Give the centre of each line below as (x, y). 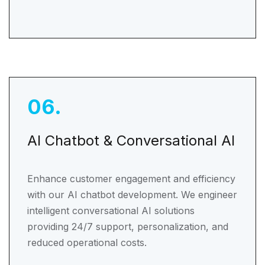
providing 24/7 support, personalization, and (128, 227)
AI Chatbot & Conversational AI (131, 140)
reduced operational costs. (87, 243)
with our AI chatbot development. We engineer (132, 195)
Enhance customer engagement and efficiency (131, 179)
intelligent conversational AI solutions (111, 211)
